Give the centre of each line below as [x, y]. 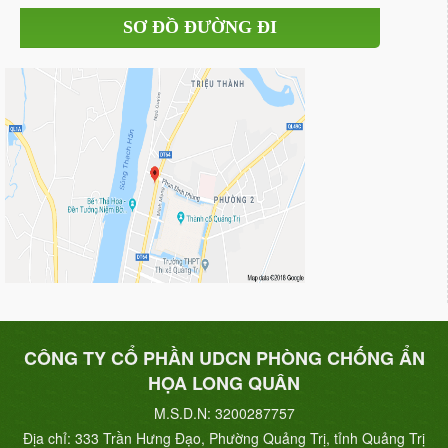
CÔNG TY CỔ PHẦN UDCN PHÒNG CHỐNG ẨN [224, 358]
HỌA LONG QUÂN [224, 383]
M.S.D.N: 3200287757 [224, 413]
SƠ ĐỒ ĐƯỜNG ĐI [200, 27]
